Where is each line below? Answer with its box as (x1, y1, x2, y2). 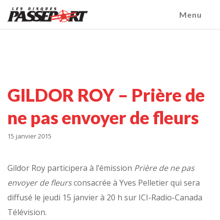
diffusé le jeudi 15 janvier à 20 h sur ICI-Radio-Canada (7, 192, 202, 203)
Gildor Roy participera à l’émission (7, 163, 134, 173)
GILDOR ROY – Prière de (7, 84, 205, 106)
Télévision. (7, 207, 47, 218)
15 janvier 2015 (7, 132, 52, 140)
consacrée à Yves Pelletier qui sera (72, 177, 200, 188)
